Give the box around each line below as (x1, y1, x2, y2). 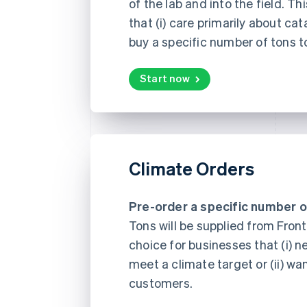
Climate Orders (129, 156, 254, 180)
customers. (129, 274, 193, 291)
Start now (140, 71, 190, 85)
